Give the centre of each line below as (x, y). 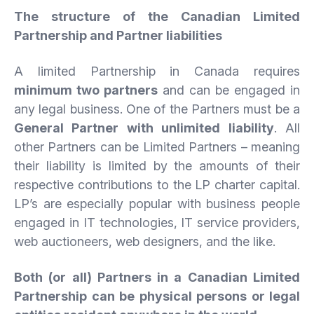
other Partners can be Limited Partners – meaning (157, 146)
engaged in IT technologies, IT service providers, (157, 222)
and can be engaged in (229, 90)
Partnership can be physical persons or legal (157, 296)
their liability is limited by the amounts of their (157, 165)
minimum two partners (86, 90)
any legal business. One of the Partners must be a (157, 109)
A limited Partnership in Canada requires (157, 71)
